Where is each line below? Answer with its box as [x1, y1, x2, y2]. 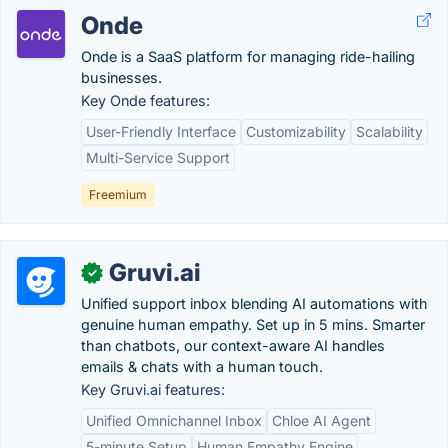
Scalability [356, 123, 423, 140]
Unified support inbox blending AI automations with [81, 295, 428, 312]
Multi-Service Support [86, 149, 230, 166]
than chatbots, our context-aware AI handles [81, 337, 385, 354]
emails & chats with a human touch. [81, 358, 323, 375]
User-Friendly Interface [86, 123, 236, 140]
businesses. [81, 69, 162, 86]
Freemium [89, 187, 147, 202]
